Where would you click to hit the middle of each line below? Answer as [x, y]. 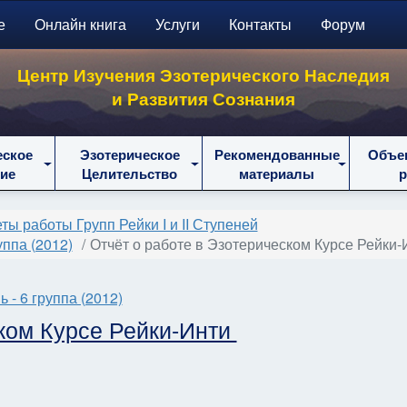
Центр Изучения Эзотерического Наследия [203, 74]
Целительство [129, 174]
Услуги [177, 24]
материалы [277, 174]
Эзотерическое [129, 154]
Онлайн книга [80, 24]
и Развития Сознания [203, 98]
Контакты [260, 24]
